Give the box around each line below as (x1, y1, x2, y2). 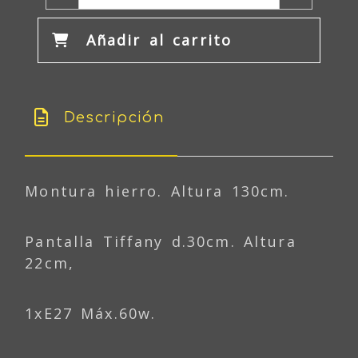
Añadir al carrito (86, 30, 233, 50)
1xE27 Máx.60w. (25, 304, 157, 324)
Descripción (56, 109, 165, 126)
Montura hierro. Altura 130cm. (25, 181, 290, 201)
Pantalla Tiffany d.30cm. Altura (25, 232, 296, 252)
